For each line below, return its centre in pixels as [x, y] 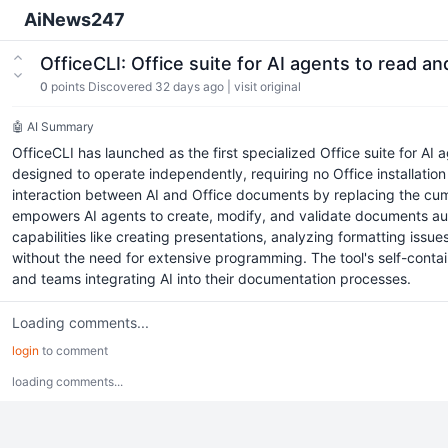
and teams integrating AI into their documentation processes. [211, 278]
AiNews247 [74, 19]
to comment [73, 350]
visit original [267, 86]
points [68, 86]
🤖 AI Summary [53, 126]
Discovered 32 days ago [156, 86]
